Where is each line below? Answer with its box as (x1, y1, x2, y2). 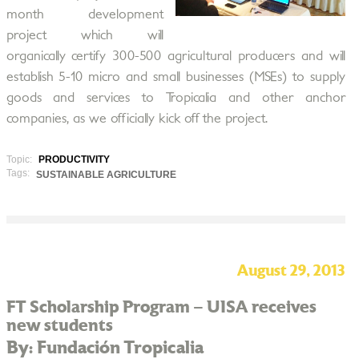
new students (6, 317, 113, 334)
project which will (6, 29, 163, 42)
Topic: (6, 154, 34, 165)
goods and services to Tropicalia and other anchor (6, 91, 345, 104)
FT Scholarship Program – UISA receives (6, 299, 317, 316)
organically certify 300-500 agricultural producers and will (6, 50, 345, 63)
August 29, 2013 (236, 264, 345, 279)
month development (6, 8, 163, 21)
